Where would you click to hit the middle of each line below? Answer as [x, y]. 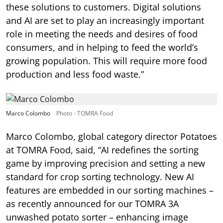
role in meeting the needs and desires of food [102, 34]
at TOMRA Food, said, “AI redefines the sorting [102, 150]
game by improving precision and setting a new [106, 163]
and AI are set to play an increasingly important [105, 20]
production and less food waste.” [75, 74]
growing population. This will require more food [107, 60]
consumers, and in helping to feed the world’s [102, 47]
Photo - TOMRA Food [85, 113]
